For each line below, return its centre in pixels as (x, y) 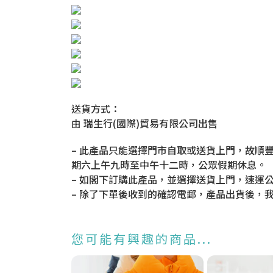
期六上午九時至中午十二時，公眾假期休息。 (169, 164)
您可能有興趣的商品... (142, 238)
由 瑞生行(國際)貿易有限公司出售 (144, 123)
